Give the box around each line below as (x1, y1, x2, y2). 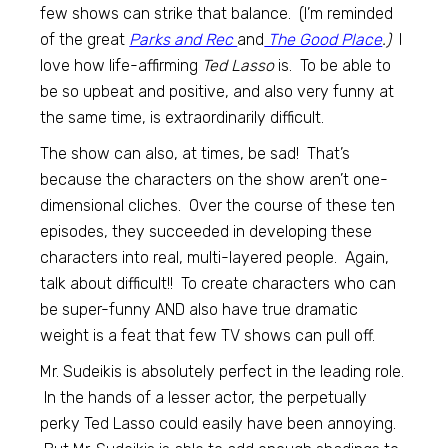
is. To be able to (274, 55, 392, 75)
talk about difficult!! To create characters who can (40, 273, 397, 293)
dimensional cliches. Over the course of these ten (40, 195, 396, 215)
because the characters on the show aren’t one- (40, 169, 389, 189)
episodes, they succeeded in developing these (40, 221, 373, 241)
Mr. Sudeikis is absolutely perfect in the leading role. (40, 361, 405, 381)
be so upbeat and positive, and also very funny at (40, 81, 395, 101)
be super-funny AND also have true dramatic (40, 299, 359, 319)
